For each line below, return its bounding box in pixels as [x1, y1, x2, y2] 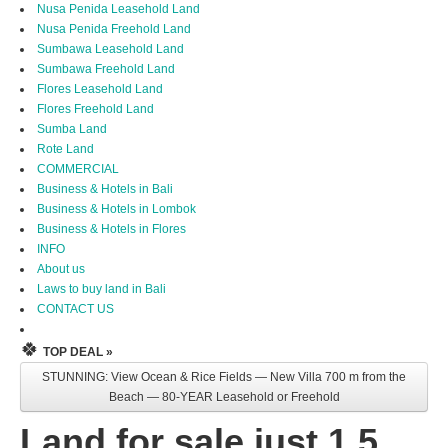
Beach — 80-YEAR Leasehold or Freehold [108, 390, 340, 405]
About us [37, 262, 85, 277]
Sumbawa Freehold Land [37, 62, 175, 77]
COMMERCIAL [37, 162, 119, 177]
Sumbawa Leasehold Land [37, 42, 184, 57]
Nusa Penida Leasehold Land [37, 2, 200, 17]
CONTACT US [37, 302, 114, 317]
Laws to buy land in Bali [37, 282, 166, 297]
